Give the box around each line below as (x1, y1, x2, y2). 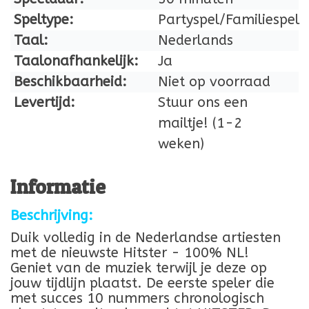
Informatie (10, 175, 106, 199)
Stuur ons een (158, 94, 248, 110)
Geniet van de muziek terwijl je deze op (10, 260, 267, 277)
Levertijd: (14, 94, 75, 110)
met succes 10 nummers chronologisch (10, 290, 264, 307)
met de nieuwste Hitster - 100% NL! (10, 245, 253, 261)
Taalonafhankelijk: (14, 53, 139, 69)
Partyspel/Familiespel (158, 12, 299, 28)
